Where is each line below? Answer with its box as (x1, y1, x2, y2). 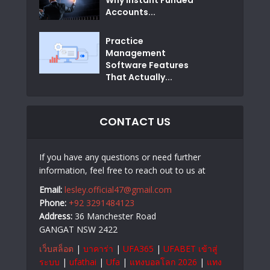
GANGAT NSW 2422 (39, 224, 118, 236)
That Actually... (105, 71, 172, 84)
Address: (39, 210, 72, 222)
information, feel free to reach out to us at (39, 165, 206, 177)
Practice (105, 35, 143, 48)
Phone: (39, 197, 66, 209)
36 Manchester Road (72, 210, 156, 222)
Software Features (105, 59, 189, 72)
